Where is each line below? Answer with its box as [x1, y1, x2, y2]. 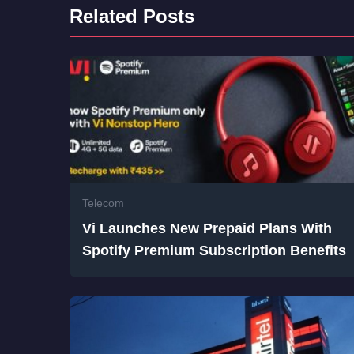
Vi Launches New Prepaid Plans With [82, 220, 332, 237]
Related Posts [70, 6, 194, 28]
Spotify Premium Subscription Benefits [82, 243, 346, 259]
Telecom [82, 197, 124, 210]
